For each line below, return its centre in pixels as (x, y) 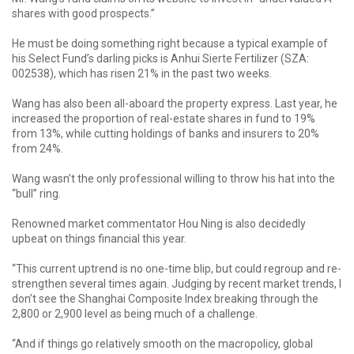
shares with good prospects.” (83, 13)
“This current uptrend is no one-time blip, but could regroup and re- (177, 269)
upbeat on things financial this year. (99, 239)
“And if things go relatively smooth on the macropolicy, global (162, 344)
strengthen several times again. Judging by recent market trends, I (177, 284)
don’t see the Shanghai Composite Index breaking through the (165, 299)
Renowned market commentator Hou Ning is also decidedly (159, 224)
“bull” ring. (36, 194)
